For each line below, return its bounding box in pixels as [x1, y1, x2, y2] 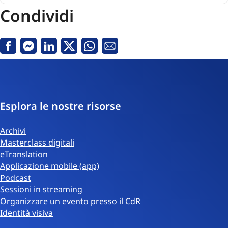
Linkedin [48, 45, 82, 57]
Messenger [28, 45, 72, 57]
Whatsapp [89, 45, 129, 57]
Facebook [8, 45, 45, 57]
